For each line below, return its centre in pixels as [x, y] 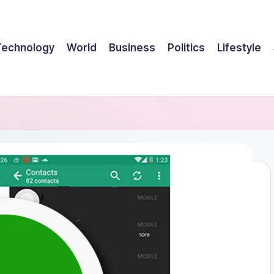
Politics [186, 48]
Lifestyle [239, 48]
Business [132, 48]
